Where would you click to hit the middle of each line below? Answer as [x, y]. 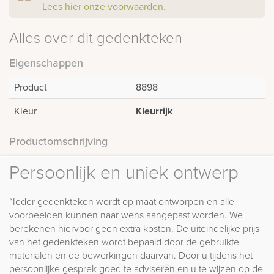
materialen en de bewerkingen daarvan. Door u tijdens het [131, 255]
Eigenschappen [46, 62]
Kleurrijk [154, 111]
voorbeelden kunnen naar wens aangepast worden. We [126, 214]
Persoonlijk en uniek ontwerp [124, 171]
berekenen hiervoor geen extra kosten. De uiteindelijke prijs [134, 228]
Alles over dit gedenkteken [96, 37]
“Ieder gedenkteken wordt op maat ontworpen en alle [122, 201]
